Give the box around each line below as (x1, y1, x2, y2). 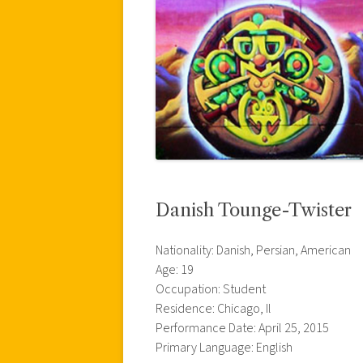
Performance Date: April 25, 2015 (156, 318, 329, 337)
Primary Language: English (156, 338, 293, 357)
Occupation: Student (156, 280, 266, 298)
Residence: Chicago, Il (156, 299, 271, 318)
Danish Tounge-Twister (156, 199, 352, 221)
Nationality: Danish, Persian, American (156, 241, 351, 259)
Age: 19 (156, 260, 194, 279)
